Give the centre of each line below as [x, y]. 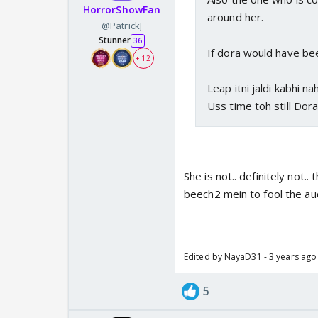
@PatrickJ [122, 26]
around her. [236, 17]
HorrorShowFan [122, 10]
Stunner [115, 40]
